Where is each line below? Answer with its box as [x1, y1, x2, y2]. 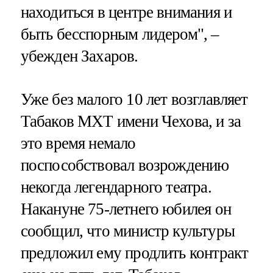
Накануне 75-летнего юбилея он [20, 200, 231, 219]
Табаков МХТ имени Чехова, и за [20, 112, 241, 131]
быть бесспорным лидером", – [20, 24, 219, 43]
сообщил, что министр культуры [20, 222, 235, 241]
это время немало [20, 134, 136, 153]
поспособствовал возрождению [20, 156, 229, 175]
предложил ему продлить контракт [20, 244, 249, 263]
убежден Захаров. [20, 46, 138, 65]
